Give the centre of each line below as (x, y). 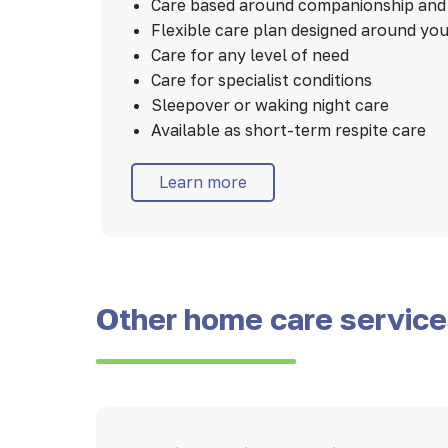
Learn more (202, 182)
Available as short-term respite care (288, 130)
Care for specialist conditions (261, 80)
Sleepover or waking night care (269, 105)
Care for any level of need (249, 55)
